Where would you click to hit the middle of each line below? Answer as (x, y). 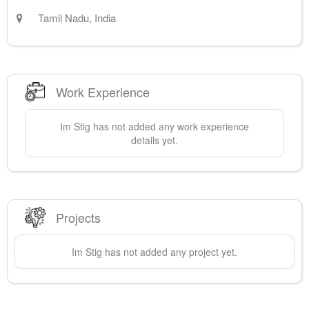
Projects (78, 217)
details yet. (154, 140)
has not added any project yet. (170, 252)
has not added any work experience (170, 127)
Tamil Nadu (63, 18)
